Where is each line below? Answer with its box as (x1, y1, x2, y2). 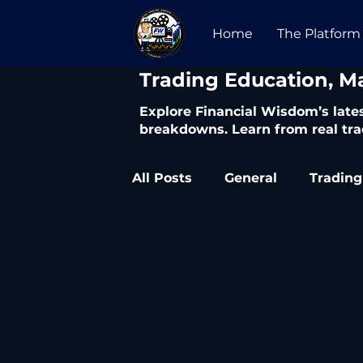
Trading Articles (164, 235, 273, 251)
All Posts (132, 170, 192, 186)
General (224, 170, 277, 186)
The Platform (277, 26, 361, 42)
